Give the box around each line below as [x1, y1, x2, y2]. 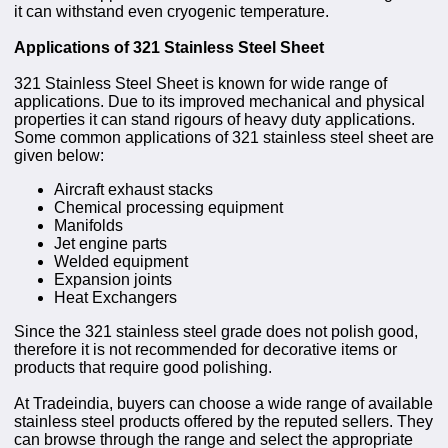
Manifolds [54, 216, 123, 234]
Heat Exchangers [54, 288, 177, 306]
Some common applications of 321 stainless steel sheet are [14, 128, 434, 146]
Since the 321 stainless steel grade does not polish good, [14, 322, 418, 340]
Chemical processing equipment [54, 198, 283, 216]
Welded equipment [54, 252, 188, 270]
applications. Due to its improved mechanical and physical [14, 92, 425, 110]
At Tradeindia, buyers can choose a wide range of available [14, 394, 433, 412]
